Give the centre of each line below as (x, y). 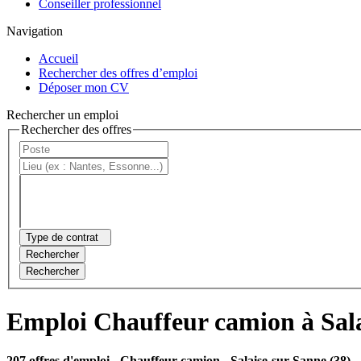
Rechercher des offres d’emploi (118, 73)
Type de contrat (62, 238)
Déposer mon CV (84, 87)
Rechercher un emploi (62, 114)
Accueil (58, 58)
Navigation (35, 31)
